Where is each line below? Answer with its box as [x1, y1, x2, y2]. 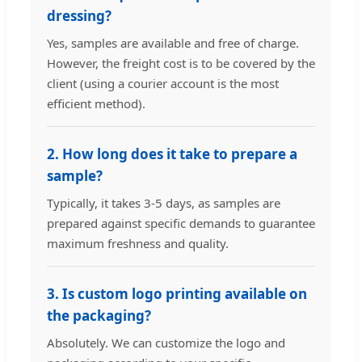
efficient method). [47, 95, 145, 112]
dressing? [47, 6, 112, 26]
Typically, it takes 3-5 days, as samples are [47, 195, 280, 212]
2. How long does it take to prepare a [47, 145, 297, 164]
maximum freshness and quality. [47, 235, 229, 252]
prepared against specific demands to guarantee [47, 215, 315, 232]
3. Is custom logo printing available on [47, 284, 307, 304]
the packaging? [47, 306, 151, 326]
